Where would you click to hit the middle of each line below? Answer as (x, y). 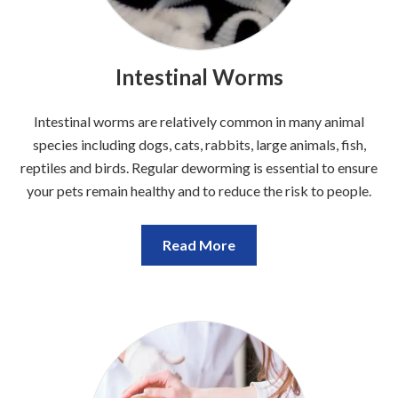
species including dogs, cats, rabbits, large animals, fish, (199, 145)
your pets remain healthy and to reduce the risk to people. (199, 191)
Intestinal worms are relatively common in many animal (199, 122)
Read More (199, 245)
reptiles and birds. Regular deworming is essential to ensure (199, 168)
